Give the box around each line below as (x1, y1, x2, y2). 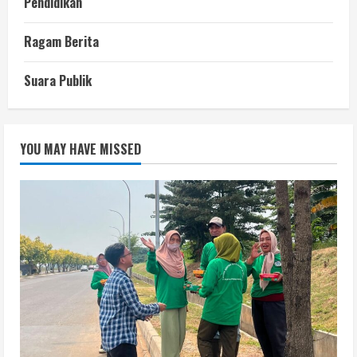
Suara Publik (24, 70, 92, 90)
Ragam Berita (24, 31, 99, 51)
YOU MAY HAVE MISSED (20, 139, 141, 159)
